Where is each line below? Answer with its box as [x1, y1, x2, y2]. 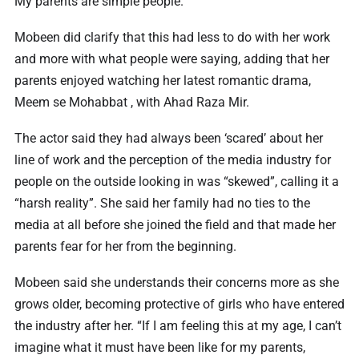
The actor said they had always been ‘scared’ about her [14, 130, 323, 146]
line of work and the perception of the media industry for [14, 151, 331, 167]
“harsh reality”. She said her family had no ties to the [14, 195, 310, 211]
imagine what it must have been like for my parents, [14, 339, 305, 355]
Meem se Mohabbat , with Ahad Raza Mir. [14, 94, 249, 110]
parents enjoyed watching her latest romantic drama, [14, 72, 311, 88]
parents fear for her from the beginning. [14, 238, 236, 254]
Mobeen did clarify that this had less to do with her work [14, 29, 330, 45]
